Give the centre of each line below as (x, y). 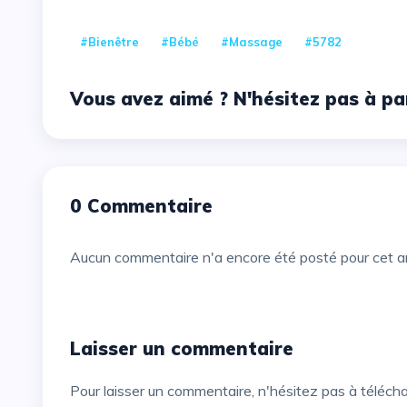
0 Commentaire (147, 205)
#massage (252, 41)
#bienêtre (109, 41)
